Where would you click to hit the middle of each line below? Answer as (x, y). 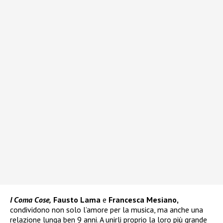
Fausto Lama (77, 199)
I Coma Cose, (31, 199)
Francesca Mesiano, (143, 199)
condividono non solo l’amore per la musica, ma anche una (107, 209)
